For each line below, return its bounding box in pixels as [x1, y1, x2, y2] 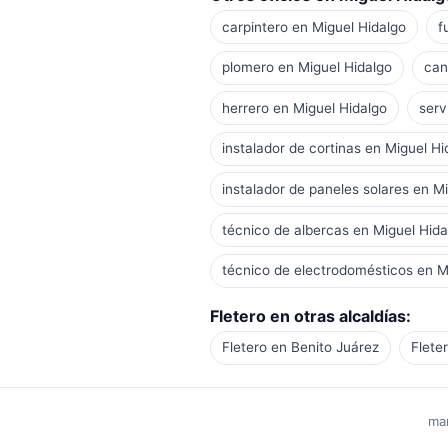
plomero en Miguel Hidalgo [221, 59, 392, 76]
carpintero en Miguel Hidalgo [221, 18, 406, 35]
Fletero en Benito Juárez [221, 339, 379, 356]
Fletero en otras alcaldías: [209, 305, 411, 326]
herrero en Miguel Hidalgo [221, 99, 387, 116]
